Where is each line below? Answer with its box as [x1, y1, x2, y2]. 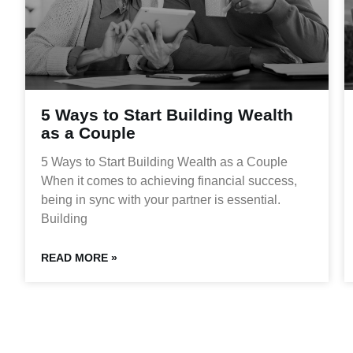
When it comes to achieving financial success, [41, 174, 297, 188]
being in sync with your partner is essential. [41, 193, 281, 207]
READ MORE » [41, 251, 117, 265]
